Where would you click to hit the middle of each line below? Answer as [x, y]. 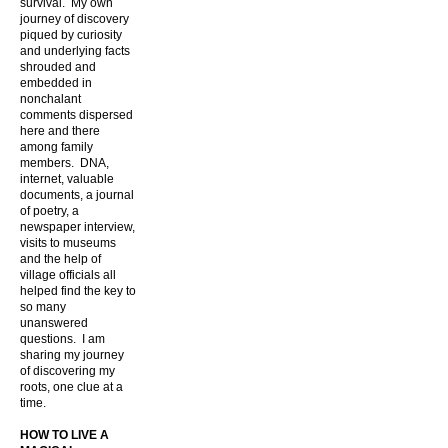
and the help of [60, 259]
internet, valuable [67, 179]
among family [56, 147]
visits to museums [68, 243]
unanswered [54, 323]
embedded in [56, 83]
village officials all [68, 275]
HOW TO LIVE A [64, 435]
